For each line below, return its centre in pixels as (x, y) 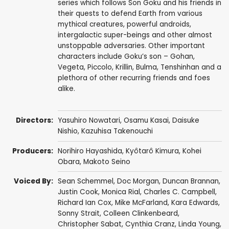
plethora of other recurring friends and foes (134, 78)
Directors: (35, 121)
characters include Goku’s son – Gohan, (126, 57)
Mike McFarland (141, 203)
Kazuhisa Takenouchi (117, 131)
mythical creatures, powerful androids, (124, 25)
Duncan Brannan (190, 181)
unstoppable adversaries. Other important (131, 46)
